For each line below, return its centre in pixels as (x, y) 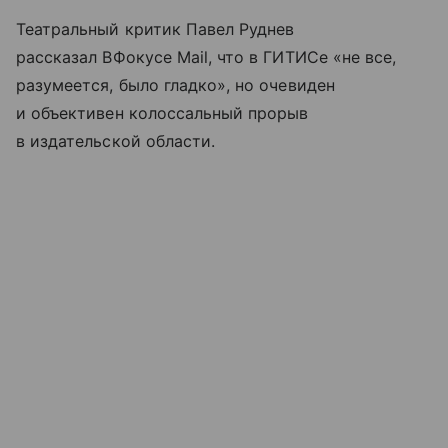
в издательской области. (116, 141)
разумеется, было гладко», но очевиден (175, 85)
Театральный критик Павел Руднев (155, 29)
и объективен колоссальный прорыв (162, 113)
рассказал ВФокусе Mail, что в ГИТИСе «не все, (206, 57)
